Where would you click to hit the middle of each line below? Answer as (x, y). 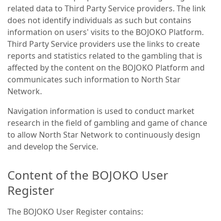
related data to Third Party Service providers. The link (107, 8)
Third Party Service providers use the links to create (104, 44)
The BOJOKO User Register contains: (75, 212)
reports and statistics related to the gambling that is (105, 56)
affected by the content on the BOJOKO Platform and (106, 68)
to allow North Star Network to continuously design (104, 135)
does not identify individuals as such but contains (99, 20)
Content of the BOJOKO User (88, 175)
